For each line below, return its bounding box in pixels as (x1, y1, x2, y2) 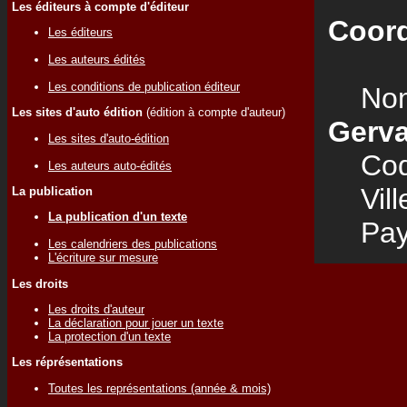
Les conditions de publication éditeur (48, 79, 240, 94)
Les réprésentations (12, 355, 123, 370)
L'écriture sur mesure (48, 251, 158, 265)
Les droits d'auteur (48, 302, 144, 316)
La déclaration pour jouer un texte (48, 315, 223, 330)
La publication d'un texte (48, 210, 187, 224)
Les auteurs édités (48, 52, 145, 66)
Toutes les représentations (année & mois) (48, 381, 271, 395)
